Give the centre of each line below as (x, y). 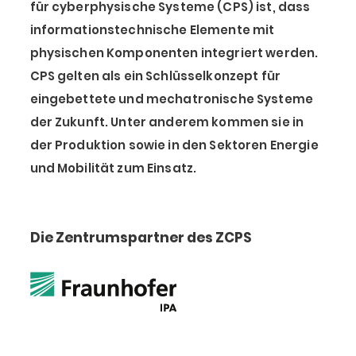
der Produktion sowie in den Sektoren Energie (174, 145)
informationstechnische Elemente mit (152, 29)
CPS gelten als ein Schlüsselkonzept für (155, 75)
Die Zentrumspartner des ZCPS (141, 237)
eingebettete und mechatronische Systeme (171, 99)
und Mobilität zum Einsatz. (113, 168)
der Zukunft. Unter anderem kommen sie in (167, 122)
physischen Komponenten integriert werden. (174, 52)
